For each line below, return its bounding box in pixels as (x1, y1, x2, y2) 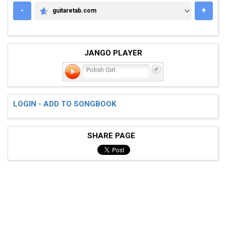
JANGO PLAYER (84, 48, 142, 58)
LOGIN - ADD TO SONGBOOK (13, 99, 116, 108)
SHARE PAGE (87, 131, 139, 140)
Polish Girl (84, 66, 115, 74)
